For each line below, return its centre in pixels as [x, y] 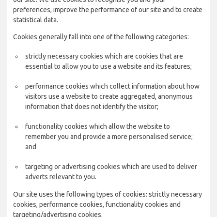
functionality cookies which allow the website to [98, 126]
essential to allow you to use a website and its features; [108, 66]
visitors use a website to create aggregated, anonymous [109, 96]
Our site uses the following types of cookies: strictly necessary [108, 194]
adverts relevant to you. [61, 177]
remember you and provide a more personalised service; [109, 137]
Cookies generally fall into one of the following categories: [101, 37]
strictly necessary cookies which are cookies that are [104, 56]
